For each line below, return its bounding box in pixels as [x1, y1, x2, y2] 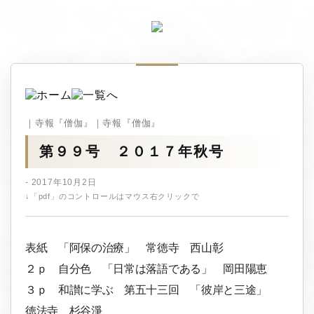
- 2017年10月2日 [25, 177, 97, 187]
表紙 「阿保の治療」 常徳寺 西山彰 [25, 242, 224, 254]
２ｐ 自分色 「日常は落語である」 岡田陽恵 [25, 263, 267, 275]
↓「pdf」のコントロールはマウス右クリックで [25, 192, 200, 200]
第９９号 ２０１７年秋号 [39, 144, 224, 159]
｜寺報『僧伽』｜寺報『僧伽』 [25, 118, 161, 128]
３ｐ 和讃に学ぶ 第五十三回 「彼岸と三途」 [25, 284, 278, 296]
